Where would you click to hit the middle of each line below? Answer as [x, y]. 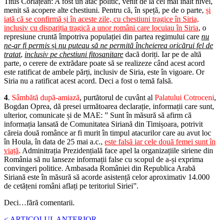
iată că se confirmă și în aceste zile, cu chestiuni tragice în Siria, [101, 19]
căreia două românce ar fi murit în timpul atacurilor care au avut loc [108, 133]
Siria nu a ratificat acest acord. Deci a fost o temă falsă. [88, 81]
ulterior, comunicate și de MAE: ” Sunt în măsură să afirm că [98, 115]
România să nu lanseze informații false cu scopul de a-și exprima [104, 159]
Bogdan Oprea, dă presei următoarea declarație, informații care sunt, [109, 106]
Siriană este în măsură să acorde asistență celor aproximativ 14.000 [107, 177]
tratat [12, 54]
